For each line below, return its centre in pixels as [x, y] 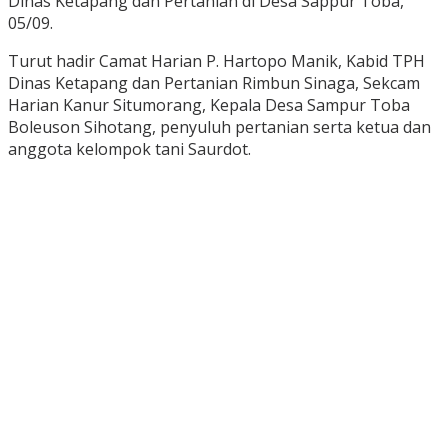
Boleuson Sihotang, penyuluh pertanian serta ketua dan [219, 127]
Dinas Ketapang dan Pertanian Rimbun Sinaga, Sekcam [214, 83]
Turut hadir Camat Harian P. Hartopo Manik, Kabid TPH [216, 61]
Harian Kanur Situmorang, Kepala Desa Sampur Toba [209, 105]
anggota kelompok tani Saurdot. [129, 149]
